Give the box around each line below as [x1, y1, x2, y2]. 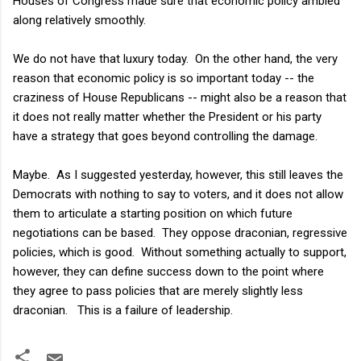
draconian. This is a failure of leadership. [13, 302, 233, 317]
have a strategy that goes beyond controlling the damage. [13, 128, 317, 143]
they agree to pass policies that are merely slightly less [13, 283, 303, 298]
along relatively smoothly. [13, 12, 146, 27]
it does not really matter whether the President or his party [13, 109, 322, 124]
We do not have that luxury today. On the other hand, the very [13, 51, 338, 66]
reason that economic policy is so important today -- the [13, 70, 314, 85]
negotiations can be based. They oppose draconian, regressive [13, 225, 347, 240]
